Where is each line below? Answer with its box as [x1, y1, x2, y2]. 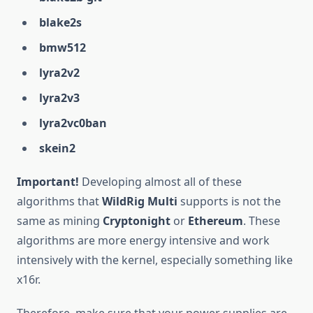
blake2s [39, 15, 82, 31]
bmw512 [39, 40, 86, 56]
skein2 [39, 140, 75, 156]
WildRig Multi [99, 194, 177, 210]
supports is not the [177, 194, 281, 210]
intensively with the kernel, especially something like [17, 252, 293, 268]
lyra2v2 [39, 65, 80, 81]
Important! [17, 174, 79, 190]
